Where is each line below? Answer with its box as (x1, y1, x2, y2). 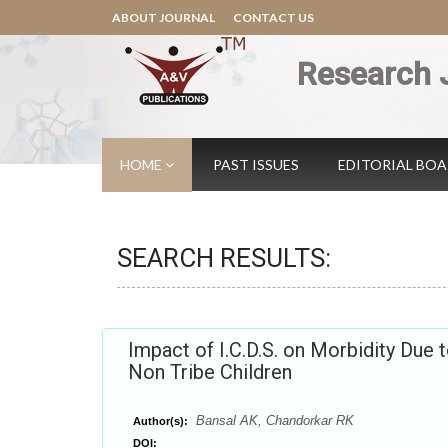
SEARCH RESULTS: (117, 243, 331, 273)
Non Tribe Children (128, 360, 292, 384)
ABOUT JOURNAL (112, 10, 215, 25)
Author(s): (133, 415, 188, 427)
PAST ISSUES (213, 156, 299, 173)
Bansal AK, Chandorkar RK (192, 413, 354, 428)
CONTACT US (233, 10, 314, 25)
